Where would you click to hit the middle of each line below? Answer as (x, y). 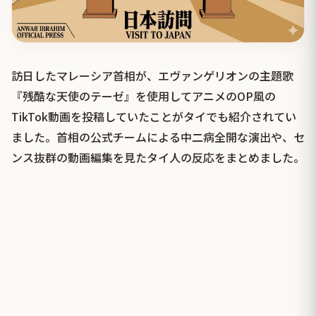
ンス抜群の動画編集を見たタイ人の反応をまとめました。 (158, 157)
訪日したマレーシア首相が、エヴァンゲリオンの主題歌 (152, 75)
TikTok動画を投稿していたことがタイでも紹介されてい (154, 116)
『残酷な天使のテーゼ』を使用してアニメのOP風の (144, 96)
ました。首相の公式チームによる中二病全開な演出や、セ (158, 136)
